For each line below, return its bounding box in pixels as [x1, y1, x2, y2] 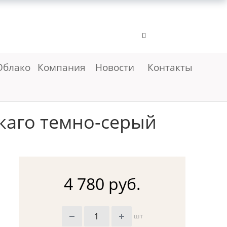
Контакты [147, 60, 193, 74]
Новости [95, 60, 134, 74]
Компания [37, 60, 88, 74]
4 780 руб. [63, 173, 141, 195]
